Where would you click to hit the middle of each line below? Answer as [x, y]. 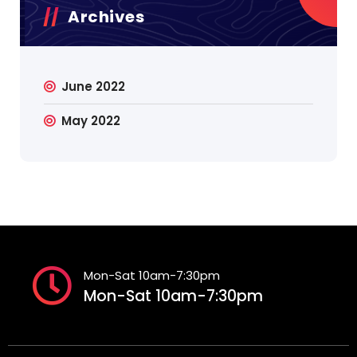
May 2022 [91, 121]
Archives [106, 17]
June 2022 [94, 87]
